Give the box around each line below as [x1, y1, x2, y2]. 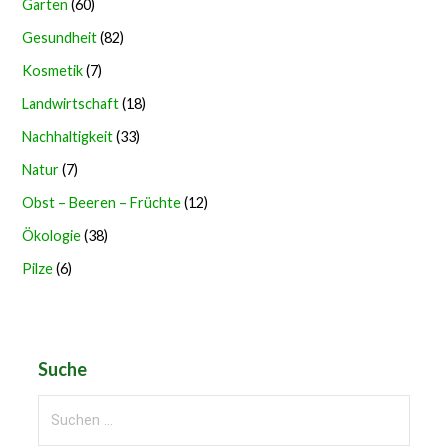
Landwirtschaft [22, 94, 120, 112]
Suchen [37, 397, 88, 415]
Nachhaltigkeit [22, 127, 114, 145]
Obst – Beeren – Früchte [22, 193, 182, 211]
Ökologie [22, 226, 82, 244]
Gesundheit [22, 28, 98, 46]
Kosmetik [22, 61, 84, 79]
